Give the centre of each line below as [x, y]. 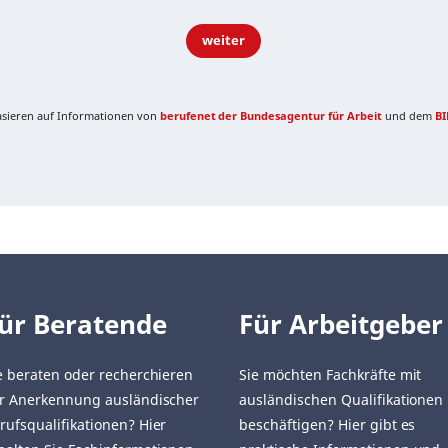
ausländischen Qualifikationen [341, 400]
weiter [224, 41]
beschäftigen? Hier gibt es [327, 425]
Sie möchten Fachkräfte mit [330, 375]
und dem [408, 116]
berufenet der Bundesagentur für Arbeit [270, 116]
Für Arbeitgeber [341, 324]
